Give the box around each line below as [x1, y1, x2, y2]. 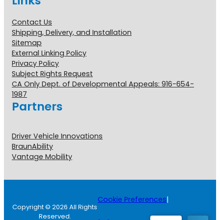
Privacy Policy [12, 58, 59, 68]
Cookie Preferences [98, 194, 167, 205]
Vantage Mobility [12, 151, 72, 162]
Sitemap [12, 37, 42, 48]
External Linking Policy [12, 48, 86, 58]
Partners [12, 98, 62, 114]
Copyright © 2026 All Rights [12, 202, 98, 212]
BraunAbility [12, 141, 53, 151]
